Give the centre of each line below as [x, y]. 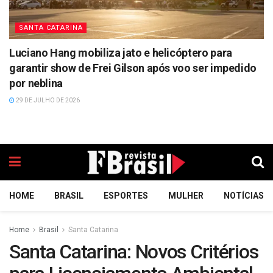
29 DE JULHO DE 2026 [47, 100]
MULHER [186, 195]
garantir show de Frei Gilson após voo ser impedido [133, 68]
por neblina [36, 83]
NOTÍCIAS [244, 195]
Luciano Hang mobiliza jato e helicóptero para [121, 52]
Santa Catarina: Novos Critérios [134, 251]
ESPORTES [126, 195]
